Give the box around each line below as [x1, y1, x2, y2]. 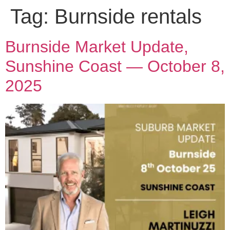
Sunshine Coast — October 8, [5, 57, 225, 75]
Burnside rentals [54, 5, 202, 28]
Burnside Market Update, [5, 37, 188, 56]
